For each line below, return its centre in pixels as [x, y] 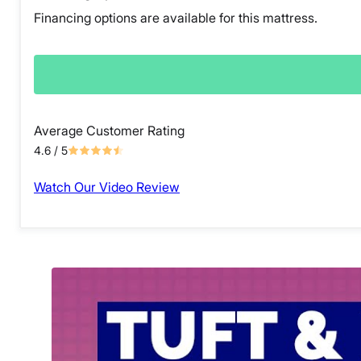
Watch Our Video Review [107, 187]
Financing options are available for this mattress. [176, 18]
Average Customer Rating [109, 131]
